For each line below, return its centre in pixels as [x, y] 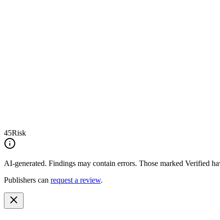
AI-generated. [25, 163]
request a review [76, 180]
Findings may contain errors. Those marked [116, 163]
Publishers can [26, 180]
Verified [197, 163]
